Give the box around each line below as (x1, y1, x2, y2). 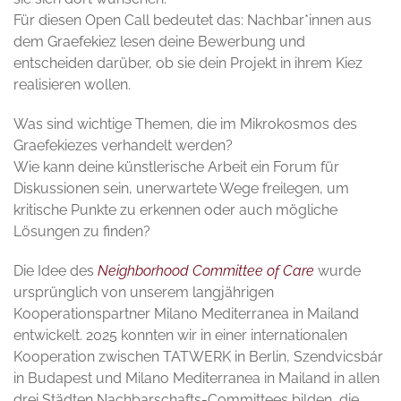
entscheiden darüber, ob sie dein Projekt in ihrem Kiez (13, 55, 363, 73)
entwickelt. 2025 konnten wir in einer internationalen (13, 327, 347, 345)
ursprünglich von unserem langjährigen (13, 284, 274, 302)
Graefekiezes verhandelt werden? (13, 137, 233, 155)
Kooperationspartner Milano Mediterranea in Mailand (13, 305, 359, 323)
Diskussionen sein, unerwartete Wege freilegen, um (13, 180, 349, 198)
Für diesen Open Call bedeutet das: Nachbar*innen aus (13, 12, 371, 30)
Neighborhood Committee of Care (98, 262, 314, 280)
